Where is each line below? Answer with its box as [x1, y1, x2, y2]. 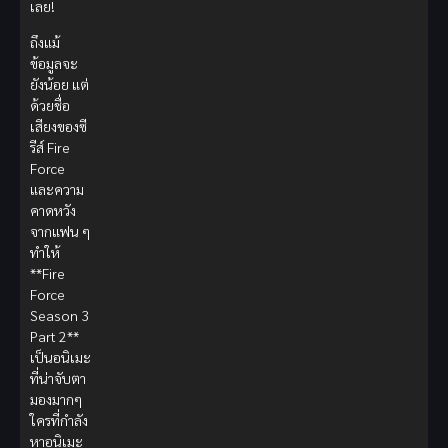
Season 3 [30, 305, 89, 324]
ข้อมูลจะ [30, 53, 78, 72]
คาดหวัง [30, 200, 76, 219]
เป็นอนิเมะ [30, 347, 91, 366]
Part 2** [30, 326, 79, 345]
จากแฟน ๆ [30, 221, 90, 240]
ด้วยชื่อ [30, 95, 70, 114]
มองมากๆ [30, 389, 82, 408]
